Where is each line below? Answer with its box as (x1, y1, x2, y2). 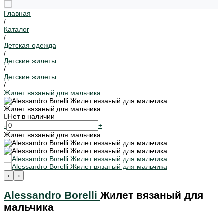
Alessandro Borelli (4, 189, 100, 201)
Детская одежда (4, 41, 56, 49)
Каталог (4, 25, 29, 33)
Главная (4, 9, 31, 17)
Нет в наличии (8, 112, 55, 120)
